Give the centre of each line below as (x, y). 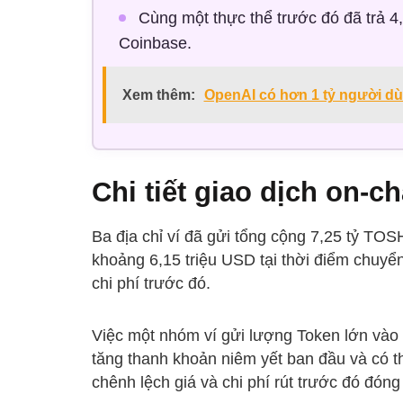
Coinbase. (155, 44)
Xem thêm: (158, 95)
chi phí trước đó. (151, 284)
